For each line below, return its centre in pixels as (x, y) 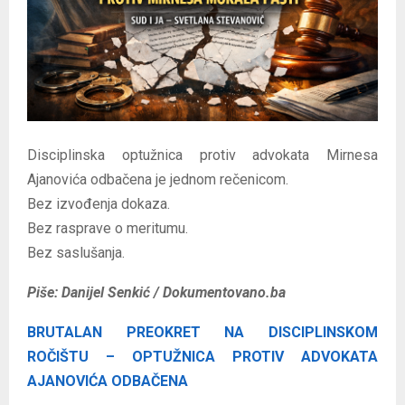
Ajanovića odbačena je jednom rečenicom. (158, 179)
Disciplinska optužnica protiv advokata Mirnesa (202, 155)
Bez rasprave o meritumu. (108, 228)
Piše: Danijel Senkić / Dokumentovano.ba (156, 292)
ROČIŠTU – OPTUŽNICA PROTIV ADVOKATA (202, 356)
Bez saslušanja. (76, 252)
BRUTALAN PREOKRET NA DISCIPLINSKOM (202, 332)
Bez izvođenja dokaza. (99, 203)
